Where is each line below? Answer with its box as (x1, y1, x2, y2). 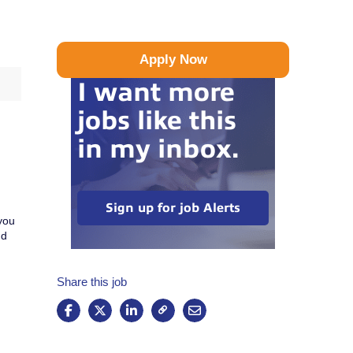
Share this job (56, 275, 127, 289)
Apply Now (139, 52, 207, 68)
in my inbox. (76, 135, 239, 164)
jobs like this (76, 106, 236, 136)
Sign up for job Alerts (106, 201, 241, 216)
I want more (76, 78, 235, 107)
